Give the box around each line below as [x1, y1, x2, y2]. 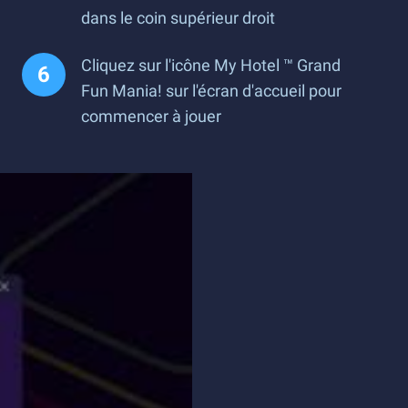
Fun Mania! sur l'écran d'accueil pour [81, 81, 342, 100]
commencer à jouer [81, 107, 221, 126]
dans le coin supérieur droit [81, 8, 275, 27]
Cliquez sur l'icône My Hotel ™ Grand [81, 56, 341, 75]
